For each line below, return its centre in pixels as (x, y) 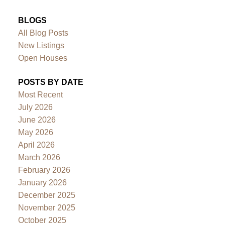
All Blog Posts (43, 33)
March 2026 (39, 157)
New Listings (41, 46)
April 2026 (36, 145)
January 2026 (42, 182)
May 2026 (35, 132)
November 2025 (46, 207)
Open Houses (42, 58)
